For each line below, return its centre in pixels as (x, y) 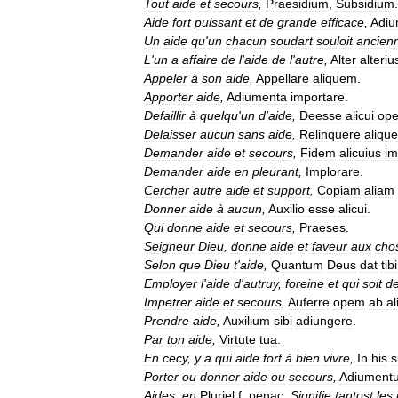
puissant (218, 22)
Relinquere (330, 134)
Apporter (168, 97)
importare (318, 97)
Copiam (339, 190)
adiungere (324, 321)
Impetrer (168, 302)
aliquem (335, 78)
